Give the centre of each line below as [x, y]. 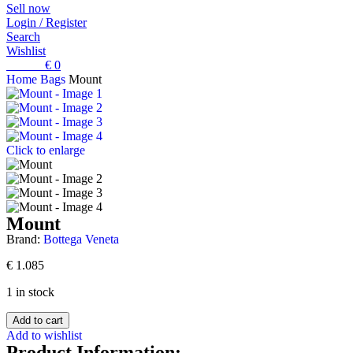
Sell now [28, 8]
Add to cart [38, 320]
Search [23, 37]
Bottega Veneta [81, 239]
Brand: [25, 239]
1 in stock [30, 292]
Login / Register [46, 22]
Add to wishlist [44, 335]
